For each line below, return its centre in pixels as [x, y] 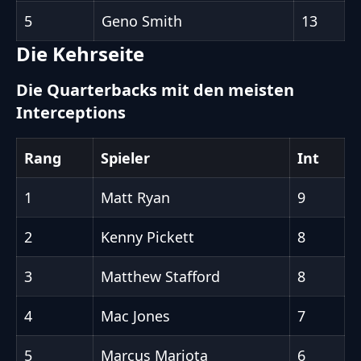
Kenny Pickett [147, 237]
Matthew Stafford [160, 276]
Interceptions [71, 113]
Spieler [125, 158]
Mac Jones [135, 315]
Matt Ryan [135, 197]
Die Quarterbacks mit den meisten [155, 90]
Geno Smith [142, 21]
